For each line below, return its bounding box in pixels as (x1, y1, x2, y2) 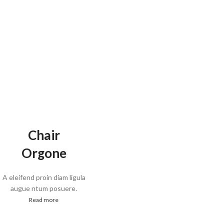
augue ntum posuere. (10, 184, 77, 193)
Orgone (21, 145, 66, 161)
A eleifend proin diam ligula (2, 173, 85, 182)
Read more (29, 196, 59, 204)
